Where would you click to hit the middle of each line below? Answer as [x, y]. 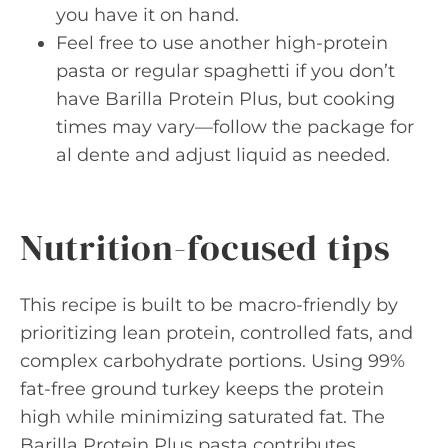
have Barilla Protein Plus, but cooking [225, 99]
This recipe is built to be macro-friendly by [209, 305]
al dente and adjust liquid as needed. [223, 155]
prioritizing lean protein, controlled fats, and [216, 333]
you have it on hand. [147, 15]
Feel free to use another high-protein [222, 43]
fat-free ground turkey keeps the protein [202, 389]
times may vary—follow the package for [235, 127]
